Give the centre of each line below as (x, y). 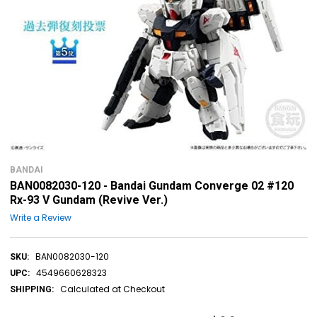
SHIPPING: (31, 289)
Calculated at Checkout (112, 289)
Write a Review (40, 217)
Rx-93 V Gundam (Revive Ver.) (88, 200)
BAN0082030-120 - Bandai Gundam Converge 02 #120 (151, 186)
